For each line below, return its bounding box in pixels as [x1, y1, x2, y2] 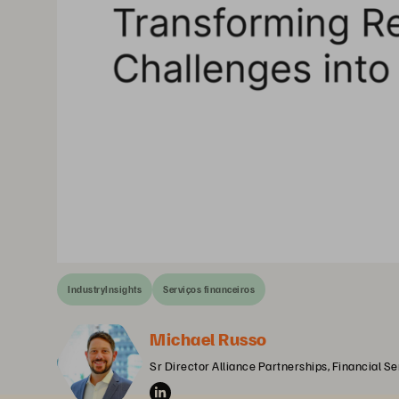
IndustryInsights [68, 283, 142, 295]
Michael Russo [150, 327, 267, 350]
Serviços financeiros [163, 283, 255, 295]
